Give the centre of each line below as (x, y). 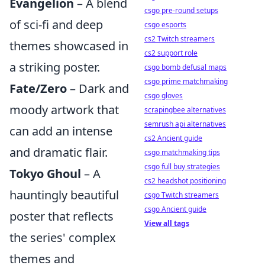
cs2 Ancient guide (173, 138)
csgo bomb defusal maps (185, 67)
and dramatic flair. (59, 152)
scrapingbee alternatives (185, 110)
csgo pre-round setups (181, 10)
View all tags (167, 223)
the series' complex (63, 237)
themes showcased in (69, 46)
